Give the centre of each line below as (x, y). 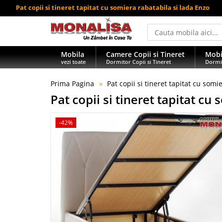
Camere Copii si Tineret (145, 54)
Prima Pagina (72, 83)
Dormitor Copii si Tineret (139, 62)
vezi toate (73, 62)
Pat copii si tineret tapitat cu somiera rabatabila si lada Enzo (113, 7)
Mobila (73, 54)
